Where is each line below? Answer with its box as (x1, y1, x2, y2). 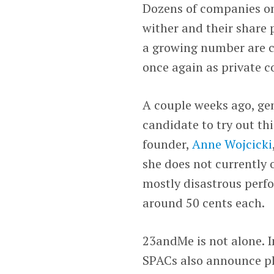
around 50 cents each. (143, 194, 265, 211)
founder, (143, 135, 193, 152)
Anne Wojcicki (192, 135, 273, 152)
